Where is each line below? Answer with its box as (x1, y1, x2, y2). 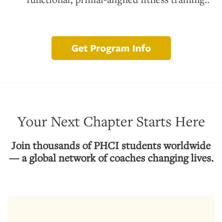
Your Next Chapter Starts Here (17, 111, 205, 130)
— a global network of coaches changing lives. (8, 150, 214, 165)
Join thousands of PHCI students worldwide (11, 138, 211, 152)
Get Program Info (71, 41, 151, 55)
